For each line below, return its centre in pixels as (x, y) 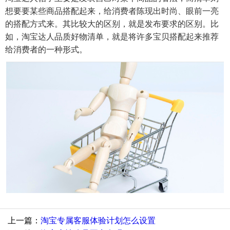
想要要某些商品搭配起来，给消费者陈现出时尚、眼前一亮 (112, 11)
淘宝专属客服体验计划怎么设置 (98, 221)
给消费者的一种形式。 (46, 49)
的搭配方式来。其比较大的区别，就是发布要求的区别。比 (112, 24)
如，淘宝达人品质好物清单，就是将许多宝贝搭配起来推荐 (112, 36)
